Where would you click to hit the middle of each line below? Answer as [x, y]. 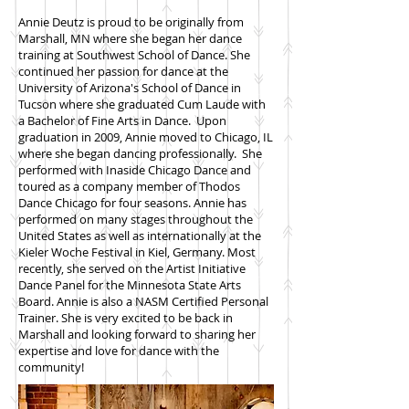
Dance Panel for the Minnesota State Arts [130, 285]
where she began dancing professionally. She [140, 153]
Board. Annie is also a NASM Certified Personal [143, 301]
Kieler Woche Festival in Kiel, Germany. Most [137, 252]
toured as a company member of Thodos [129, 186]
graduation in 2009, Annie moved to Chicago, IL [146, 137]
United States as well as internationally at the [140, 236]
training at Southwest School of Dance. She [134, 55]
